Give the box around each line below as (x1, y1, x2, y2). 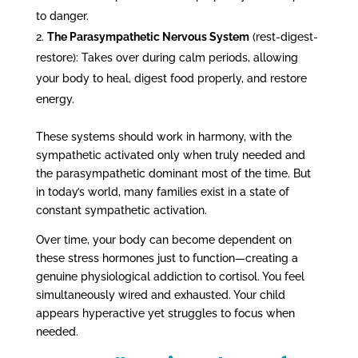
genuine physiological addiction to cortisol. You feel (35, 269, 304, 283)
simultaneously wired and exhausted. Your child (35, 288, 285, 301)
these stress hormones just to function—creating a (35, 251, 298, 265)
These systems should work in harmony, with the (35, 129, 292, 143)
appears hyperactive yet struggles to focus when (35, 306, 295, 320)
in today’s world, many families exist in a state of (35, 185, 289, 198)
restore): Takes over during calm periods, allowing (35, 50, 298, 64)
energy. (35, 92, 74, 105)
